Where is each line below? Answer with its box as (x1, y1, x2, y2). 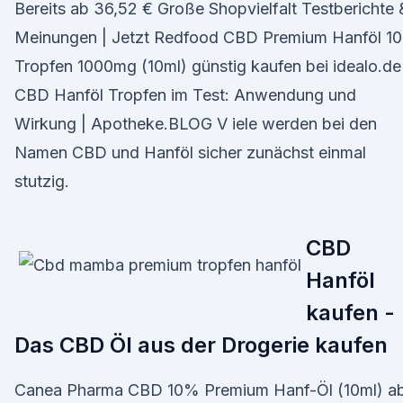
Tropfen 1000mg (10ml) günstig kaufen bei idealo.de (14, 57, 401, 76)
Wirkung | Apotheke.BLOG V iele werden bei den (14, 114, 377, 133)
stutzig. (14, 172, 69, 191)
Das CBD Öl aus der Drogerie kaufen (14, 332, 388, 358)
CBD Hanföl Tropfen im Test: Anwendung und (14, 85, 356, 104)
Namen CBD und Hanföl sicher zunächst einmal (14, 143, 366, 162)
